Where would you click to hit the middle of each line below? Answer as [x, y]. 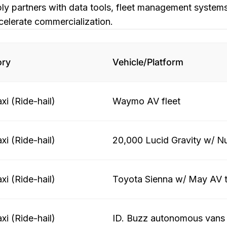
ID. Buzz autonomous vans [169, 218]
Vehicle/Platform [148, 62]
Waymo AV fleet [146, 101]
